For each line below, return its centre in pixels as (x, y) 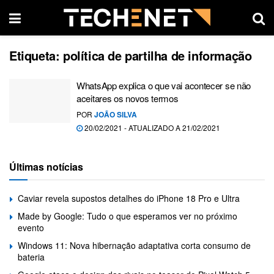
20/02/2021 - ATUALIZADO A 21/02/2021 (151, 128)
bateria (31, 257)
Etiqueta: (36, 55)
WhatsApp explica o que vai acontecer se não (164, 85)
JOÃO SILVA (116, 114)
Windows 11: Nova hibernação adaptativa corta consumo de (134, 245)
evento (31, 228)
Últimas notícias (46, 167)
